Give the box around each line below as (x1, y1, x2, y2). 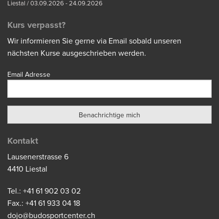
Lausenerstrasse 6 (7, 152, 68, 162)
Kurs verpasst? (7, 19, 66, 30)
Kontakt (7, 135, 38, 147)
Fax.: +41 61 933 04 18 (7, 198, 80, 209)
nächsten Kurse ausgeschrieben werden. (7, 48, 146, 58)
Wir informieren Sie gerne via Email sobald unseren (7, 36, 181, 46)
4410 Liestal (7, 164, 47, 175)
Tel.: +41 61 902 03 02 (7, 186, 81, 197)
